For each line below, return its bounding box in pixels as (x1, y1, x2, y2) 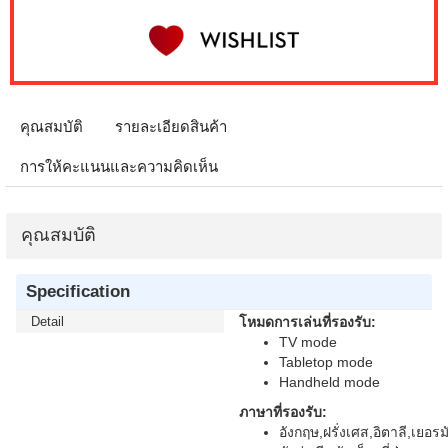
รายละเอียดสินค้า (115, 118, 227, 135)
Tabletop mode (279, 354, 373, 370)
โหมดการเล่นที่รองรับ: (239, 314, 376, 330)
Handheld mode (279, 374, 380, 390)
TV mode (279, 334, 337, 350)
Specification (26, 281, 130, 301)
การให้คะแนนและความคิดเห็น (20, 158, 218, 175)
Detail (31, 314, 64, 329)
